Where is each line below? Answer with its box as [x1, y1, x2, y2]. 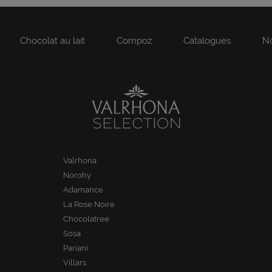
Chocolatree [63, 214, 109, 224]
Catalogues [183, 35, 231, 47]
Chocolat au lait [20, 35, 85, 47]
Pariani [63, 243, 88, 253]
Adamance [63, 185, 103, 195]
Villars [63, 258, 86, 268]
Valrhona [63, 156, 97, 166]
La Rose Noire [63, 200, 115, 209]
